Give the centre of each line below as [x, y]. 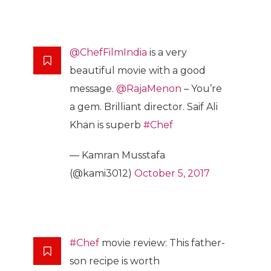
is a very [167, 52]
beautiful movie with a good [138, 70]
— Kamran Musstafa [117, 155]
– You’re [202, 88]
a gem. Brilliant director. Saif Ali [144, 106]
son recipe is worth [115, 261]
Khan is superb [106, 125]
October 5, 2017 [172, 173]
